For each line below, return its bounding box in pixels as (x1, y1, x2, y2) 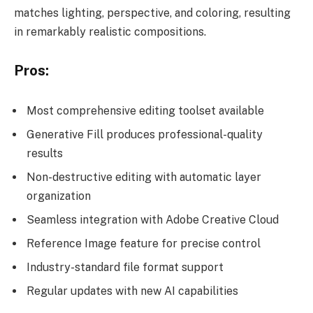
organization (27, 189, 91, 203)
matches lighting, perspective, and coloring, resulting (14, 6, 291, 20)
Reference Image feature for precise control (27, 236, 261, 250)
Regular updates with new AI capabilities (27, 284, 238, 298)
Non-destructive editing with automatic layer (27, 170, 261, 184)
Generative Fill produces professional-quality (27, 127, 263, 141)
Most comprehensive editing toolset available (27, 103, 264, 117)
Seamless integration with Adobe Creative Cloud (27, 212, 279, 226)
